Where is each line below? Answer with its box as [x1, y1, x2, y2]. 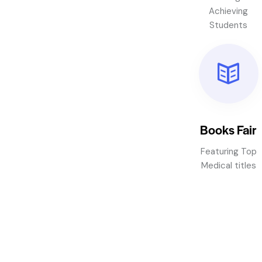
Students [209, 19, 248, 32]
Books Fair [200, 120, 257, 138]
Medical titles [201, 159, 256, 171]
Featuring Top [200, 145, 257, 157]
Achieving [209, 5, 249, 18]
